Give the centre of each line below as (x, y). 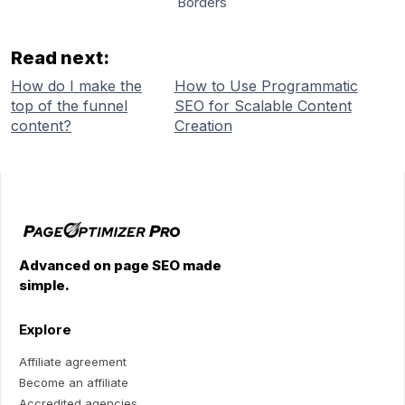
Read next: (60, 57)
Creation (203, 125)
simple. (44, 286)
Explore (45, 330)
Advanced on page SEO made (120, 266)
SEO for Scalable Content (263, 105)
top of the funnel (69, 105)
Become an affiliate (74, 383)
